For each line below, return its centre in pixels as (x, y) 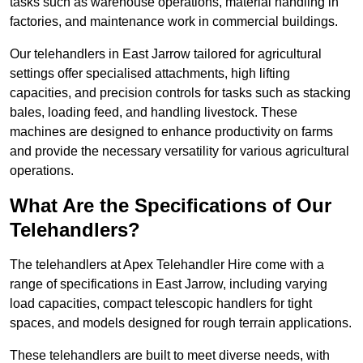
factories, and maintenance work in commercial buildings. (174, 22)
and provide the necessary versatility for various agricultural (179, 152)
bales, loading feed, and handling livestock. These (154, 113)
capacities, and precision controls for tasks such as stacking (180, 93)
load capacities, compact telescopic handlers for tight (161, 304)
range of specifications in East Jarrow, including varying (169, 284)
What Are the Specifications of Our (171, 206)
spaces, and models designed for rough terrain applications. (181, 323)
